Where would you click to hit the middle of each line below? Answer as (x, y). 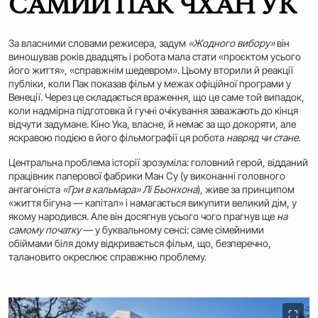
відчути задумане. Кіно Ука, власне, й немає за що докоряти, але (152, 124)
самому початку (45, 230)
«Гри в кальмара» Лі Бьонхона (130, 189)
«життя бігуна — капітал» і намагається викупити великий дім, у (153, 203)
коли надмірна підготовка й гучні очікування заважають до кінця (153, 110)
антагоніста (35, 189)
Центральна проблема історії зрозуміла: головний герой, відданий (158, 162)
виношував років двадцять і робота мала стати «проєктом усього (155, 56)
